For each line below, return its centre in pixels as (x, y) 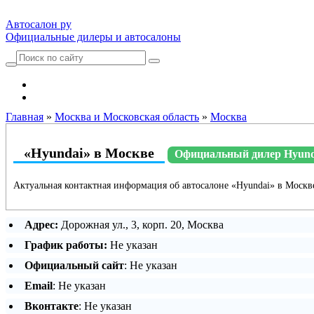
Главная (25, 117)
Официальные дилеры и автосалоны (93, 37)
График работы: (66, 245)
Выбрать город (69, 97)
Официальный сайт (74, 265)
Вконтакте (52, 306)
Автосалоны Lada (76, 84)
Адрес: (41, 225)
